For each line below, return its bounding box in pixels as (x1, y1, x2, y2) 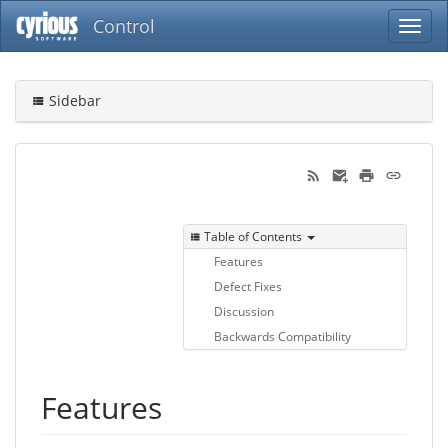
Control (93, 14, 156, 38)
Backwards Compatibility (214, 328, 351, 344)
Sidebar (45, 91, 101, 110)
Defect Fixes (214, 278, 282, 294)
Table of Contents (204, 228, 302, 245)
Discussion (214, 303, 274, 319)
